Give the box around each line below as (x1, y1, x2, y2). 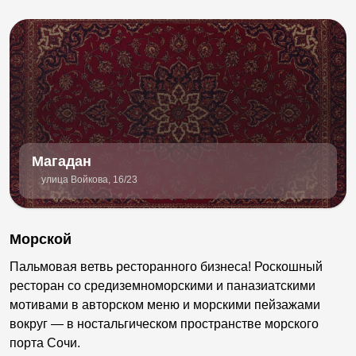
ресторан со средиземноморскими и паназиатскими (10, 279, 315, 293)
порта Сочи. (10, 336, 80, 350)
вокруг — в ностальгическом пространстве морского (10, 317, 319, 331)
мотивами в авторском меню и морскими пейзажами (10, 298, 320, 312)
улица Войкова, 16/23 (41, 174, 137, 186)
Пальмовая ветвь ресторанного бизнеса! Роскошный (10, 260, 323, 274)
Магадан (32, 153, 91, 170)
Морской (10, 231, 72, 248)
